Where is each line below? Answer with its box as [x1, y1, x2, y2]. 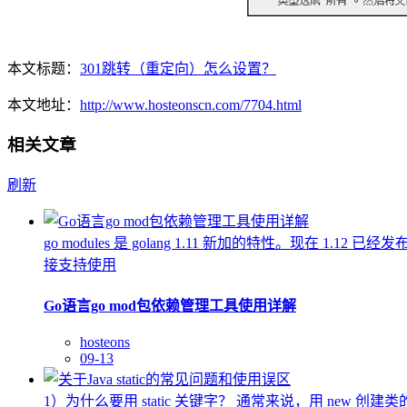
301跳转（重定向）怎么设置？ [80, 60, 276, 76]
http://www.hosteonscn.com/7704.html [80, 96, 302, 113]
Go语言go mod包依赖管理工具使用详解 [44, 298, 296, 314]
